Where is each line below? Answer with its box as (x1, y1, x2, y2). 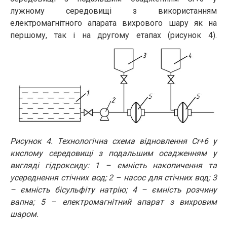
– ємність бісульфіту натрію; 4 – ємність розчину (10, 184, 217, 195)
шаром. (10, 209, 39, 219)
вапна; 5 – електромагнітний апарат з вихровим (10, 197, 217, 207)
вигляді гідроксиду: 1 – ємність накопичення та (10, 160, 217, 170)
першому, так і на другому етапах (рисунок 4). (10, 30, 217, 40)
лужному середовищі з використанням (10, 6, 217, 16)
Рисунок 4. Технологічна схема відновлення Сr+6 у (10, 136, 217, 146)
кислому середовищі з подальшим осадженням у (10, 148, 217, 158)
